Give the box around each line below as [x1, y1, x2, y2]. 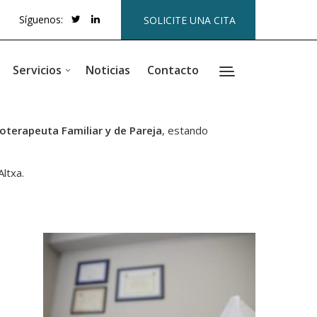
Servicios [13, 62, 62, 78]
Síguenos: [19, 13, 63, 26]
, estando [162, 123, 208, 137]
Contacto [147, 62, 199, 78]
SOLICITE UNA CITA [144, 13, 236, 27]
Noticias [86, 62, 130, 78]
